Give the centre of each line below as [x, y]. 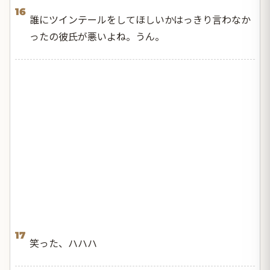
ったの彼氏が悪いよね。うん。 [97, 36]
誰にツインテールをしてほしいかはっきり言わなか [140, 19]
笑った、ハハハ [63, 243]
